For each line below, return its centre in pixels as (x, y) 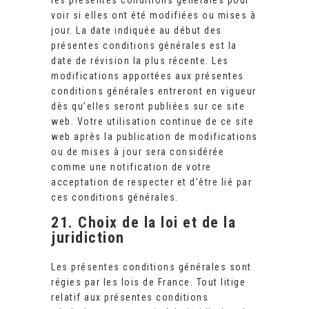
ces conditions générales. (115, 198)
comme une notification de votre (131, 167)
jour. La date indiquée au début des (137, 31)
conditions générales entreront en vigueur (154, 91)
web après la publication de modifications (154, 137)
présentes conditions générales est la (144, 46)
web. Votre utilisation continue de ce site (152, 122)
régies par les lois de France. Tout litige (148, 282)
